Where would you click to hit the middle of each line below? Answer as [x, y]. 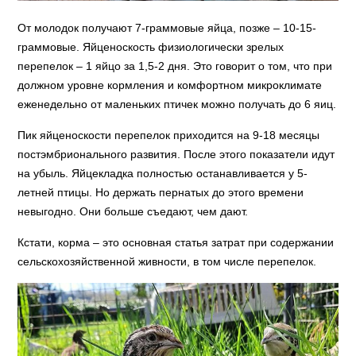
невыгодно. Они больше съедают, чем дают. [133, 212]
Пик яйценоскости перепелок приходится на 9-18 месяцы [169, 135]
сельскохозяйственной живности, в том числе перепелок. [167, 262]
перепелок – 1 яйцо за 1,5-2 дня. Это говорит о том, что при [175, 66]
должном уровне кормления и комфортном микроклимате [170, 85]
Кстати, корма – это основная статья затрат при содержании [176, 243]
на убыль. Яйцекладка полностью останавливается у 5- [163, 174]
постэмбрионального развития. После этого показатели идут [176, 155]
